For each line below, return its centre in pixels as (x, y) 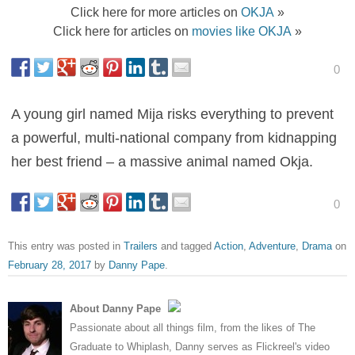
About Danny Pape (117, 308)
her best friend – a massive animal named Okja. (162, 161)
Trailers (141, 246)
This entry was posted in (66, 246)
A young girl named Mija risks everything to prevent (173, 114)
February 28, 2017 (50, 265)
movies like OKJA (242, 31)
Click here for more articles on (156, 11)
